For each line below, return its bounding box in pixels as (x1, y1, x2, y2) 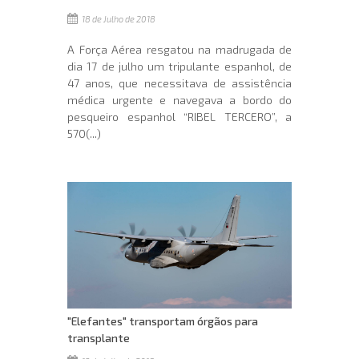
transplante (67, 330, 130, 345)
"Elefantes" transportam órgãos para (67, 313, 258, 328)
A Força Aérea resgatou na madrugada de (67, 42, 292, 57)
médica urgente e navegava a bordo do (67, 93, 292, 107)
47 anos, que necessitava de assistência (67, 76, 292, 91)
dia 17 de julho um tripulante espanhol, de (67, 59, 292, 74)
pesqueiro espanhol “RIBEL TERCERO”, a (67, 110, 292, 124)
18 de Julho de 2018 (80, 14, 155, 25)
